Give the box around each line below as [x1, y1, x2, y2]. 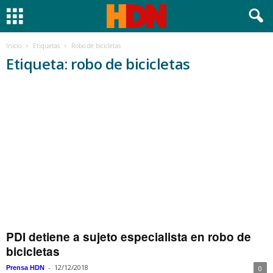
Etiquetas [33, 41, 60, 50]
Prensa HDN [6, 264, 44, 272]
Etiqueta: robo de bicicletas [6, 54, 190, 74]
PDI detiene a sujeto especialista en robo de [6, 229, 251, 246]
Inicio [6, 41, 21, 50]
